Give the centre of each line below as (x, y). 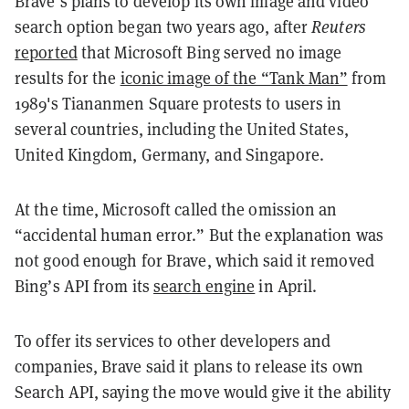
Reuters (339, 26)
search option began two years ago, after (163, 26)
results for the (68, 78)
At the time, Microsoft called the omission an (176, 209)
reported (46, 52)
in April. (286, 286)
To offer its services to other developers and (173, 341)
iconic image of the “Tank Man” (234, 78)
